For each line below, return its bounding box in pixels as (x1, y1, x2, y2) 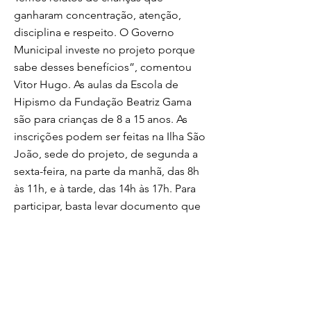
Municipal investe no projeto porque (14, 43, 195, 56)
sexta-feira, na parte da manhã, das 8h (14, 165, 199, 178)
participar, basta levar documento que (14, 199, 201, 212)
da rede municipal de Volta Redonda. (14, 234, 197, 247)
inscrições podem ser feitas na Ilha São (14, 130, 205, 143)
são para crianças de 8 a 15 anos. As (14, 112, 187, 126)
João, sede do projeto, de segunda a (14, 147, 198, 160)
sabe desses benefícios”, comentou (14, 60, 192, 74)
